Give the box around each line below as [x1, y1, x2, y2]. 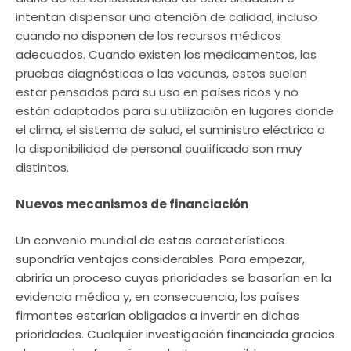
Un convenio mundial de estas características [16, 232, 284, 249]
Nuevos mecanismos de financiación [16, 195, 248, 212]
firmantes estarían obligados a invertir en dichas [16, 307, 299, 324]
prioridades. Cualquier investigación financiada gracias [16, 326, 335, 343]
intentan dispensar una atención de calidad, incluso [16, 9, 317, 26]
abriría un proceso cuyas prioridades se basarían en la [16, 270, 331, 287]
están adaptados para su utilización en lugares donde [16, 103, 334, 120]
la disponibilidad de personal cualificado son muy [16, 140, 302, 157]
